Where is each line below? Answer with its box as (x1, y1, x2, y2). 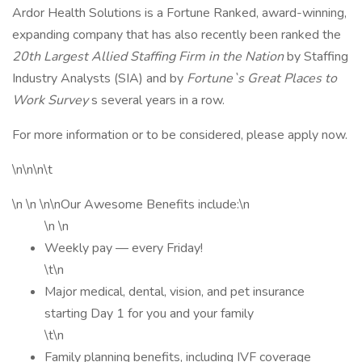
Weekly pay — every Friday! (44, 239, 203, 257)
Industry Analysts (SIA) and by (12, 69, 187, 87)
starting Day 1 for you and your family (44, 305, 254, 322)
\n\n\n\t (12, 161, 53, 179)
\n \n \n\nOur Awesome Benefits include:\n (12, 196, 250, 213)
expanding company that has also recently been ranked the (12, 26, 341, 44)
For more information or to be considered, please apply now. (12, 126, 347, 144)
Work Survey (12, 91, 91, 109)
